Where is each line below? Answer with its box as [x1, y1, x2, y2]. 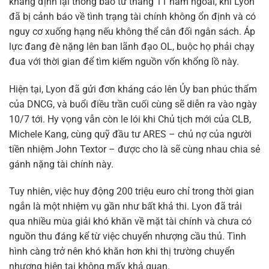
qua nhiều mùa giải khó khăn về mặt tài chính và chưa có [9, 216, 252, 228]
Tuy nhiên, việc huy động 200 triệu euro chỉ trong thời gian [9, 186, 254, 198]
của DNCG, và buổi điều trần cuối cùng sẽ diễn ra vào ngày [9, 98, 257, 110]
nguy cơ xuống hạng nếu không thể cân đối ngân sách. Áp [9, 25, 255, 37]
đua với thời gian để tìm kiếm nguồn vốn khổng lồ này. [9, 55, 239, 67]
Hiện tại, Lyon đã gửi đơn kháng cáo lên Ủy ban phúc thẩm [9, 83, 257, 95]
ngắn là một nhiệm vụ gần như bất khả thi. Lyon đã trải [9, 201, 242, 213]
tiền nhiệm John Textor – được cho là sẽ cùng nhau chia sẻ [9, 143, 260, 155]
